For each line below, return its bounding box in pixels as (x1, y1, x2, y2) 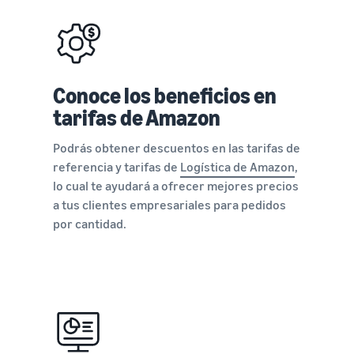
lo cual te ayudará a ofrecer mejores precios (52, 178, 299, 194)
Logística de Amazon (179, 159, 295, 175)
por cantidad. (52, 216, 126, 232)
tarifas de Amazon (52, 104, 220, 130)
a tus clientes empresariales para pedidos (52, 197, 286, 213)
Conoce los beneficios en (52, 82, 277, 108)
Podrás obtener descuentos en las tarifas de (52, 140, 300, 156)
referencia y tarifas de (52, 159, 180, 175)
